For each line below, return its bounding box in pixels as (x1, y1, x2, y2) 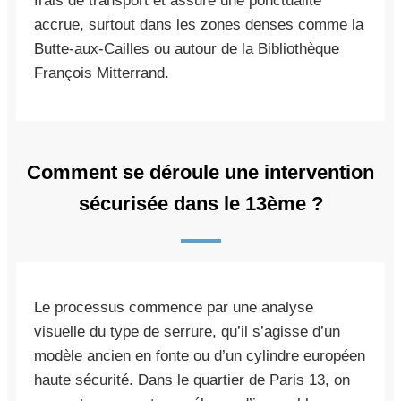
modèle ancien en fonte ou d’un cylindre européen (34, 346, 365, 364)
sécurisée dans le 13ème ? (78, 192, 323, 215)
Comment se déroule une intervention (27, 160, 374, 183)
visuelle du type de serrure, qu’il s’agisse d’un (34, 322, 340, 340)
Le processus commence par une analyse (34, 298, 313, 316)
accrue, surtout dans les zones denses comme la (34, 15, 363, 33)
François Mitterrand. (34, 64, 169, 81)
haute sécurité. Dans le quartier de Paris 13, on (34, 371, 350, 388)
